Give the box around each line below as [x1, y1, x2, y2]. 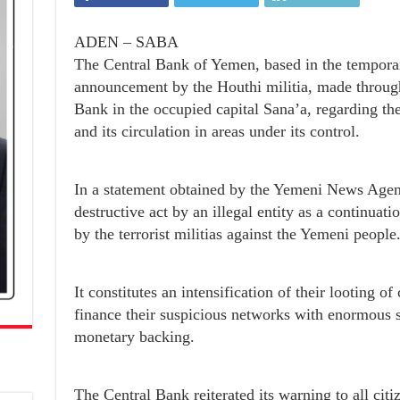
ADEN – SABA [73, 33, 179, 52]
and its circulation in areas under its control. [73, 122, 360, 141]
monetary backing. [73, 328, 195, 346]
